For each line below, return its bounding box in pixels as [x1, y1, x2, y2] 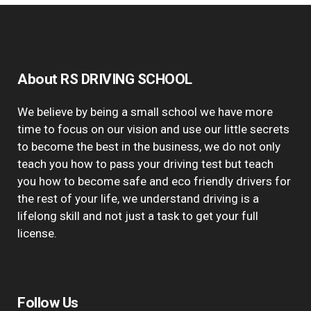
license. [17, 226, 57, 240]
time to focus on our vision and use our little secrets [17, 122, 289, 136]
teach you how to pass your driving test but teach [17, 157, 274, 171]
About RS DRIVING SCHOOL [17, 71, 192, 87]
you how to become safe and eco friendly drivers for [17, 174, 291, 188]
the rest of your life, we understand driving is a [17, 192, 259, 205]
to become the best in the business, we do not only [17, 140, 280, 153]
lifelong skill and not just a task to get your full [17, 209, 258, 223]
